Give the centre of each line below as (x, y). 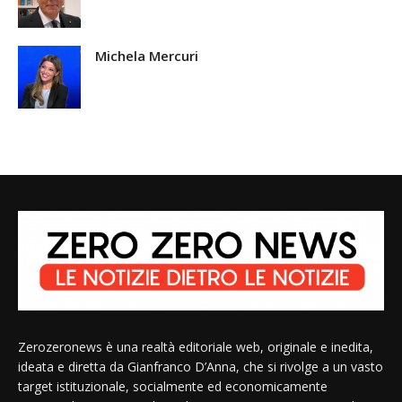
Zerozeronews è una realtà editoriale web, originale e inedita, (196, 347)
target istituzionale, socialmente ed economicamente (173, 387)
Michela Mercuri (147, 56)
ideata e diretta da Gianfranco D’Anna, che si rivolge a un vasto (201, 367)
